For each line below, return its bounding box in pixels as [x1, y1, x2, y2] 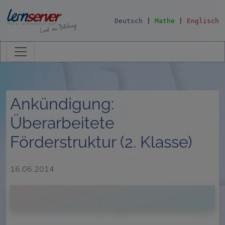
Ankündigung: [10, 94, 114, 113]
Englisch [187, 17, 219, 25]
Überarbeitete [10, 114, 115, 132]
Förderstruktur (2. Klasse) [10, 133, 192, 151]
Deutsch [115, 17, 143, 25]
